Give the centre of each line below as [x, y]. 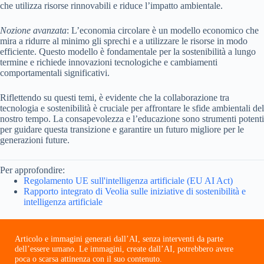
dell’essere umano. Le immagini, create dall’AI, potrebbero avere [124, 249]
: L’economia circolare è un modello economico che [163, 31]
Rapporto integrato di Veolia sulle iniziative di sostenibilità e [135, 192]
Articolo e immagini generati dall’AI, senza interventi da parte [119, 239]
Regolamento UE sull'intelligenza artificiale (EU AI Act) [128, 181]
